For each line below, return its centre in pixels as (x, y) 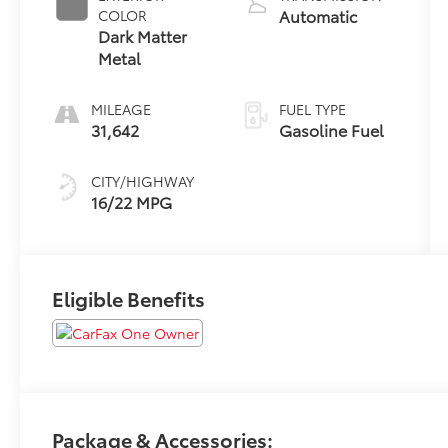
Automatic (317, 16)
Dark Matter (143, 36)
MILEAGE (121, 109)
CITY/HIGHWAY (143, 181)
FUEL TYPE (312, 109)
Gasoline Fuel (331, 130)
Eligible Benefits (129, 298)
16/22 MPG (132, 202)
